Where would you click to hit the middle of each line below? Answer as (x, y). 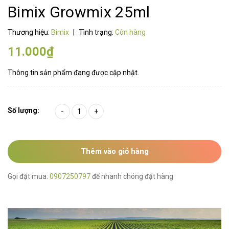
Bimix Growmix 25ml (79, 12)
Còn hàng (130, 32)
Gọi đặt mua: (29, 176)
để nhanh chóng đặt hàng (133, 176)
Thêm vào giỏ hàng (114, 151)
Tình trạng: (96, 32)
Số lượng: (24, 110)
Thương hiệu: (29, 32)
